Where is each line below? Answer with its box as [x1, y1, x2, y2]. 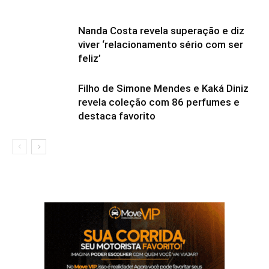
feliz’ [78, 52, 101, 65]
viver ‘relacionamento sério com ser [78, 38, 243, 51]
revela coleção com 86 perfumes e [78, 96, 240, 109]
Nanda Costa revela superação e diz [78, 25, 244, 37]
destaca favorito [78, 110, 156, 122]
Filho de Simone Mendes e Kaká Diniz [78, 82, 249, 95]
